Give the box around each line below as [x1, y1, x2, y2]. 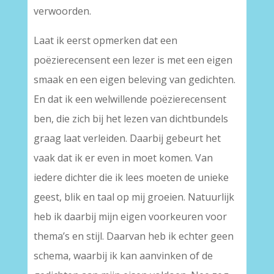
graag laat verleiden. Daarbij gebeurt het [33, 131, 221, 145]
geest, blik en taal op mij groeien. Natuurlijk [33, 190, 234, 204]
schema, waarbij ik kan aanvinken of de [33, 249, 213, 262]
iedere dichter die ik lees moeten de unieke [33, 171, 229, 184]
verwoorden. [33, 4, 91, 18]
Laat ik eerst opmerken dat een [33, 34, 177, 47]
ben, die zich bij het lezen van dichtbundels [33, 112, 228, 125]
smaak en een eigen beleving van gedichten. [33, 73, 235, 86]
